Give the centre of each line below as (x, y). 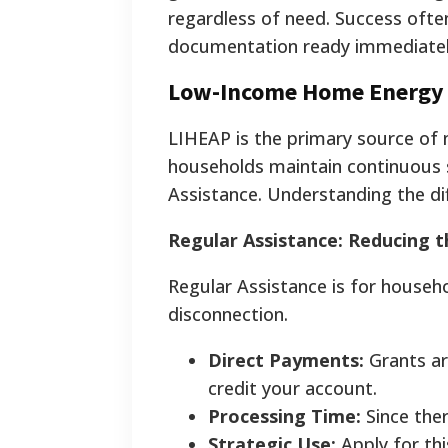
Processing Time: (284, 416)
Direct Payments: (286, 360)
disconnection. (228, 314)
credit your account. (292, 388)
